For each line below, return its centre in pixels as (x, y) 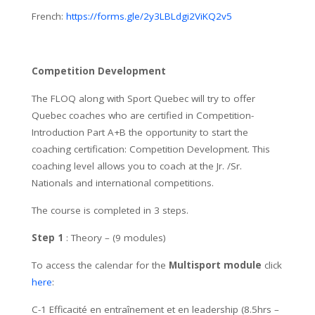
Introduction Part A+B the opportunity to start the (140, 132)
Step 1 (47, 237)
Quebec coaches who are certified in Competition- (143, 115)
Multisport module (217, 265)
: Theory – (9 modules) (116, 237)
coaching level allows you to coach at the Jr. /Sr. (137, 166)
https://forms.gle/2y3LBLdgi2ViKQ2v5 (149, 16)
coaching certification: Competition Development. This (151, 149)
